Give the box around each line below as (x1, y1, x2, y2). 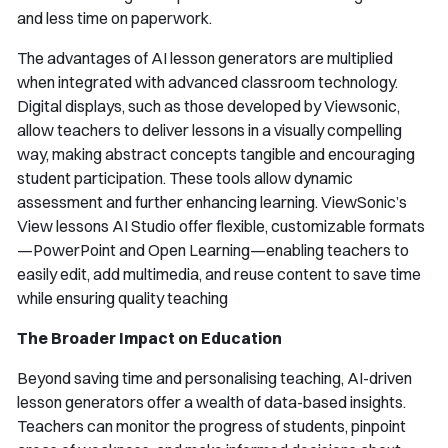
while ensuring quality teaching (17, 288, 228, 309)
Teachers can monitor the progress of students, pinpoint (17, 416, 406, 437)
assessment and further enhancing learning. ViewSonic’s (17, 192, 407, 213)
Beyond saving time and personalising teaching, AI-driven (17, 368, 412, 389)
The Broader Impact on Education (17, 328, 282, 349)
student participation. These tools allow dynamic (17, 168, 353, 189)
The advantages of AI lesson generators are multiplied (17, 48, 393, 69)
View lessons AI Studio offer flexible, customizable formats (17, 216, 425, 237)
